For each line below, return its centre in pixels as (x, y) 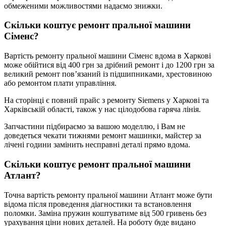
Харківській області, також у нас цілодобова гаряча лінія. (102, 109)
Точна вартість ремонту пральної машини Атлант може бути (108, 195)
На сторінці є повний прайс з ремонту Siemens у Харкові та (106, 100)
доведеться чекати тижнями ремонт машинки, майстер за (103, 136)
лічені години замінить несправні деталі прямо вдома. (97, 145)
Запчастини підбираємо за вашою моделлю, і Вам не (95, 127)
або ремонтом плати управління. (60, 83)
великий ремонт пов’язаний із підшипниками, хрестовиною (108, 74)
